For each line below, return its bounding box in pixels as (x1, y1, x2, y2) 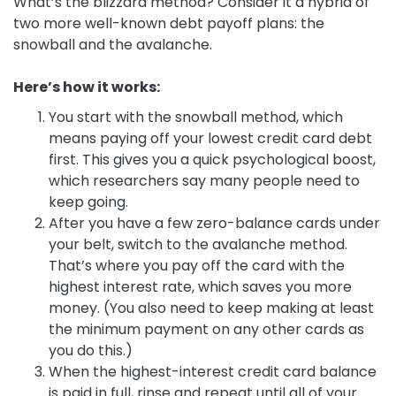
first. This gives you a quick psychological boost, (49, 149, 376, 171)
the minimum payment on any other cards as (49, 319, 364, 340)
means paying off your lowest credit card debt (49, 128, 372, 149)
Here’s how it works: (13, 77, 160, 98)
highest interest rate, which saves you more (49, 277, 352, 298)
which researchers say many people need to (49, 171, 360, 192)
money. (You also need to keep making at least (49, 298, 374, 319)
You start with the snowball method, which (49, 107, 343, 128)
